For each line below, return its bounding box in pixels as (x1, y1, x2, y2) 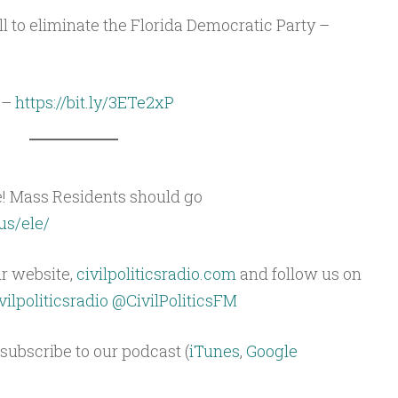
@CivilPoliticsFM (111, 290, 237, 311)
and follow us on (235, 263, 362, 284)
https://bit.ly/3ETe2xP (14, 92, 174, 113)
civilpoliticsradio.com (76, 263, 236, 284)
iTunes (188, 340, 240, 362)
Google (245, 340, 298, 362)
